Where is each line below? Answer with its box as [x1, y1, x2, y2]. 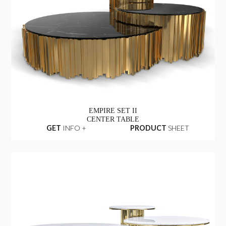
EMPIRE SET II [89, 106, 137, 115]
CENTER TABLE [87, 115, 139, 123]
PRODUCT [130, 124, 167, 133]
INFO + [61, 124, 86, 133]
